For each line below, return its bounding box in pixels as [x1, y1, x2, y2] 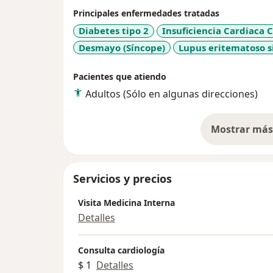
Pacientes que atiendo [73, 71, 166, 83]
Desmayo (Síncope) [79, 41, 165, 54]
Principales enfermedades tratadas [73, 7, 219, 19]
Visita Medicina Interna [78, 197, 175, 209]
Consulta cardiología [78, 244, 165, 257]
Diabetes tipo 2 [79, 24, 149, 37]
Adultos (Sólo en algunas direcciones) [85, 87, 258, 101]
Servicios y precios [73, 171, 172, 186]
